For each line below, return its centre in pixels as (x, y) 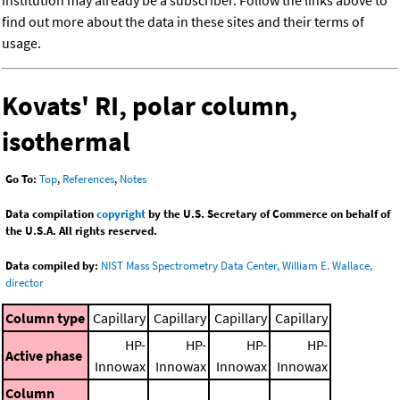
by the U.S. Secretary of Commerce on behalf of (268, 214)
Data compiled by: (52, 266)
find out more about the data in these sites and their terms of (183, 22)
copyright (121, 214)
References (88, 179)
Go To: (21, 179)
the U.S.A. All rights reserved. (81, 231)
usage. (21, 43)
